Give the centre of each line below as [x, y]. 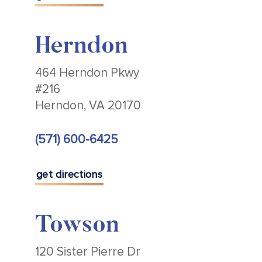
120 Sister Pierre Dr [88, 252]
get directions [70, 174]
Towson [77, 227]
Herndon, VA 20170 [88, 106]
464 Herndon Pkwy [87, 73]
